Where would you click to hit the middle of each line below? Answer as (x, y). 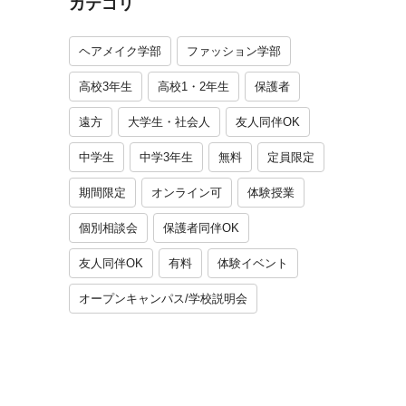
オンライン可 (187, 192)
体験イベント (253, 263)
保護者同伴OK (201, 227)
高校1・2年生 (193, 86)
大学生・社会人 (169, 121)
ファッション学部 (234, 51)
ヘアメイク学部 (120, 51)
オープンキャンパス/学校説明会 (163, 298)
